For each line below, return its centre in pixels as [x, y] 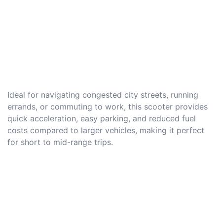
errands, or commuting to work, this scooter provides [108, 107]
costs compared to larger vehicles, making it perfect [106, 130]
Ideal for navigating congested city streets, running [103, 95]
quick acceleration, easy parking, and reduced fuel [102, 119]
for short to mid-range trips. [60, 142]
